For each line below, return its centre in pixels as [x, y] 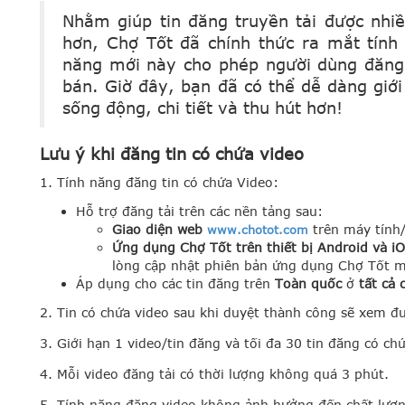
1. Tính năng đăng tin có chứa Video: [159, 182]
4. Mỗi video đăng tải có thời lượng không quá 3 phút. [214, 373]
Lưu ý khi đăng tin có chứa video [172, 153]
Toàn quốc [308, 283]
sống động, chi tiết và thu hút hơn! [202, 107]
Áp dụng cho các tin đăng [160, 283]
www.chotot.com [258, 229]
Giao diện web [160, 229]
